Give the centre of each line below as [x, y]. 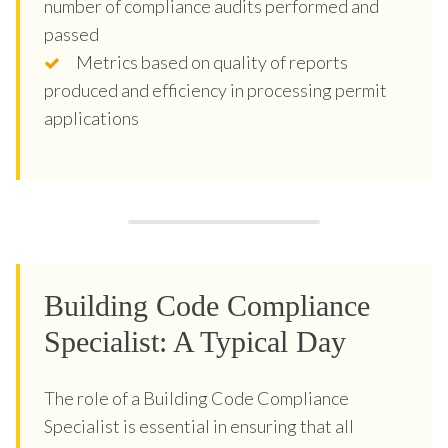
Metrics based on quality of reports [212, 61]
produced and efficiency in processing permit [215, 89]
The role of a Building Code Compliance [196, 397]
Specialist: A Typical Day [195, 341]
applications [91, 117]
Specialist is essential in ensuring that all [199, 425]
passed [71, 33]
